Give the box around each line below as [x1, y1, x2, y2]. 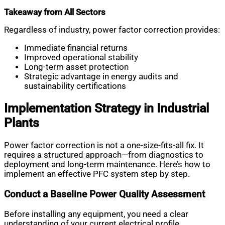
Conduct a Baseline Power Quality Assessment [4, 188, 205, 200]
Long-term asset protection [24, 62, 129, 72]
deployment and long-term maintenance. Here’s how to [4, 159, 210, 169]
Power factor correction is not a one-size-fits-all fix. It [4, 140, 204, 150]
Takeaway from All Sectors [4, 7, 105, 17]
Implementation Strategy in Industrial [4, 101, 209, 116]
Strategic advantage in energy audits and [24, 71, 178, 81]
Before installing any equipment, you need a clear [4, 209, 188, 219]
